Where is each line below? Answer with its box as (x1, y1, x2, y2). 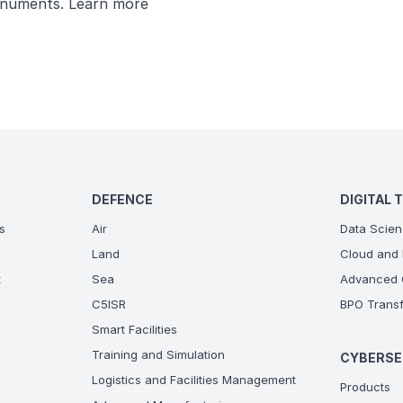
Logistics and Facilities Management (92, 372, 297, 387)
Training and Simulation (92, 347, 226, 362)
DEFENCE (92, 192, 154, 207)
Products (339, 380, 390, 394)
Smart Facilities (92, 322, 178, 336)
